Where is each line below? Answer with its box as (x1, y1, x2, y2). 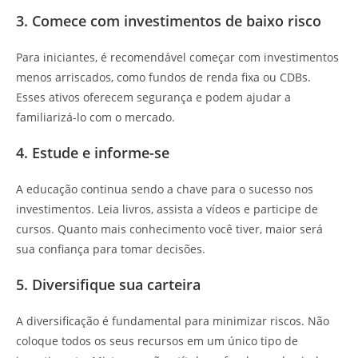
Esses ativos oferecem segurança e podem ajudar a (16, 89, 291, 105)
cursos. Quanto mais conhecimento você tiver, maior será (16, 221, 323, 237)
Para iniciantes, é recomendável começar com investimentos (16, 50, 339, 65)
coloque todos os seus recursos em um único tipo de (16, 333, 298, 348)
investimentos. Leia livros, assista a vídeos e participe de (16, 201, 318, 217)
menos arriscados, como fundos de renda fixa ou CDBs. (16, 70, 311, 85)
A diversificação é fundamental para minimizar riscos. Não (16, 313, 329, 328)
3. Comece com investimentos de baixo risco (16, 11, 321, 30)
